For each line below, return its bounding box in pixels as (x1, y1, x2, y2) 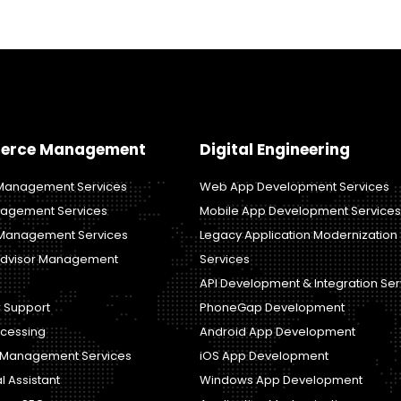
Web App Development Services (199, 177, 389, 195)
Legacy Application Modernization (199, 226, 397, 243)
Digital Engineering (199, 138, 350, 160)
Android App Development (199, 322, 355, 340)
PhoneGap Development (199, 298, 345, 316)
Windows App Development (199, 371, 363, 388)
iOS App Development (199, 346, 328, 364)
